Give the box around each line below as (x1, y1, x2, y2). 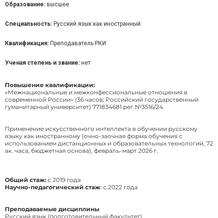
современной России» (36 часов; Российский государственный (5, 96, 199, 104)
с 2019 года (46, 176, 81, 184)
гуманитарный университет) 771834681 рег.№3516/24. (5, 103, 164, 111)
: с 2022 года (100, 183, 138, 191)
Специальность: (5, 20, 52, 28)
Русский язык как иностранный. (52, 20, 144, 28)
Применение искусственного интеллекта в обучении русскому (5, 125, 198, 133)
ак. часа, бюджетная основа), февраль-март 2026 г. (5, 147, 158, 155)
